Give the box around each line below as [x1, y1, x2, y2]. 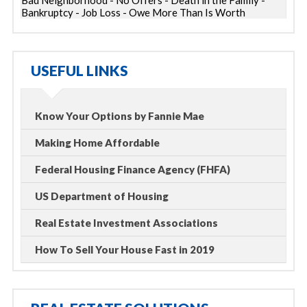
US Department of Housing [35, 190, 169, 202]
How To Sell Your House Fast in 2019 [35, 243, 214, 256]
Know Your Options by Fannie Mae [35, 110, 204, 122]
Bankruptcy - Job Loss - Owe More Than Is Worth [21, 6, 245, 19]
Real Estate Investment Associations [35, 217, 218, 229]
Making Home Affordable [35, 136, 160, 149]
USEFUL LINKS [31, 62, 128, 79]
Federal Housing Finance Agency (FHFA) [35, 163, 230, 175]
